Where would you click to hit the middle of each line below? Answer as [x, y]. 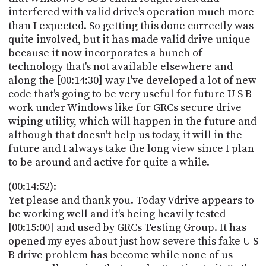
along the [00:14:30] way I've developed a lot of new [132, 80]
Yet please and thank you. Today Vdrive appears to [131, 200]
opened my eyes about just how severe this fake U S [133, 241]
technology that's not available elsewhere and [120, 66]
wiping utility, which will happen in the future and [132, 121]
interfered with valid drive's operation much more [131, 12]
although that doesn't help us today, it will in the [125, 135]
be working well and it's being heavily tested [117, 214]
